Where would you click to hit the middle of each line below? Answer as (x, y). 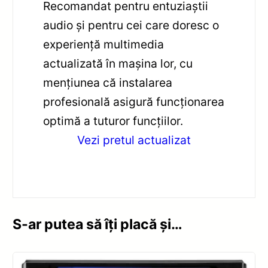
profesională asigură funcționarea (134, 101)
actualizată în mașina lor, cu (118, 63)
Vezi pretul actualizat (134, 140)
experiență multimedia (104, 44)
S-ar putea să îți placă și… (98, 224)
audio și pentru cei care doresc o (131, 25)
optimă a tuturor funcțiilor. (113, 121)
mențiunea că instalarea (108, 82)
